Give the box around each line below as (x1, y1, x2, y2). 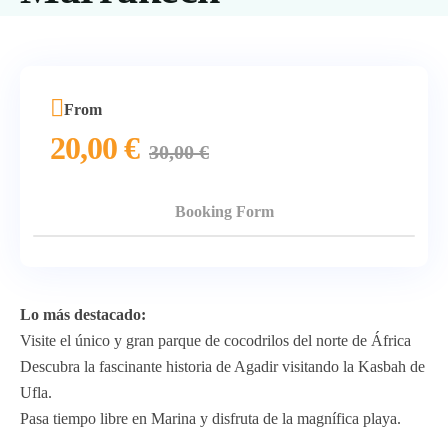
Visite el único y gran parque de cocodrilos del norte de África (20, 332, 411, 349)
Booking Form (174, 203, 274, 220)
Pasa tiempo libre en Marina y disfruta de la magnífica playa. (20, 410, 401, 427)
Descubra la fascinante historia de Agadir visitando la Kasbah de (20, 358, 425, 375)
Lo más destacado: (20, 306, 146, 323)
